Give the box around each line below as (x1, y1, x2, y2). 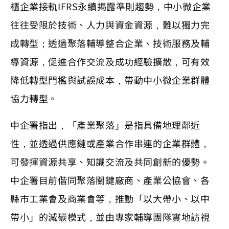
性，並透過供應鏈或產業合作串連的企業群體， (10, 136, 210, 150)
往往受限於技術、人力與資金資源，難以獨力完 (10, 17, 210, 31)
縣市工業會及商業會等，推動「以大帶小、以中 (10, 191, 210, 205)
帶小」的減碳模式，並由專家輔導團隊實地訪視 (10, 210, 210, 223)
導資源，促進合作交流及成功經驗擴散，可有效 (10, 54, 210, 68)
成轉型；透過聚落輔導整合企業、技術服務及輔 (10, 36, 210, 50)
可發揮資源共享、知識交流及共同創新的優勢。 (10, 154, 210, 168)
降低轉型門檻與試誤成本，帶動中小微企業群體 (10, 73, 210, 86)
